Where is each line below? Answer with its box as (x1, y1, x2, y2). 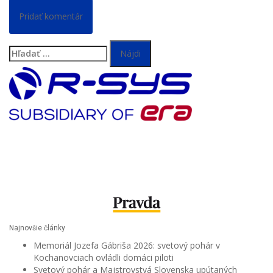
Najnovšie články (9, 223, 65, 232)
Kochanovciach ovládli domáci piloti (34, 251, 174, 263)
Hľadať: (9, 44, 40, 57)
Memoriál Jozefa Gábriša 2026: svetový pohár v (34, 239, 220, 251)
